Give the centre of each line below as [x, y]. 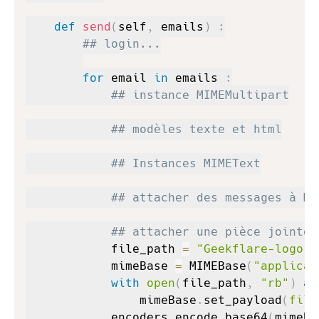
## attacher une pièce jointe [211, 232]
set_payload [243, 300]
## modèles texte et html [197, 129]
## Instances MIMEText [186, 163]
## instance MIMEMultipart [200, 95]
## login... [122, 44]
